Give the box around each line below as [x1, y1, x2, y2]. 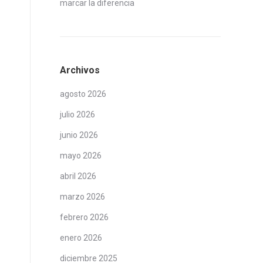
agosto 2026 [60, 89, 106, 99]
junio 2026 [60, 130, 98, 140]
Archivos [60, 65, 100, 76]
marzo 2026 [60, 192, 105, 201]
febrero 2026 [60, 213, 109, 222]
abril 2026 [60, 171, 96, 181]
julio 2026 [60, 110, 95, 119]
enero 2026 [60, 233, 102, 242]
